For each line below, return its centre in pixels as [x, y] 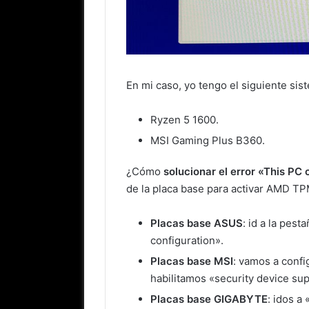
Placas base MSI [192, 261]
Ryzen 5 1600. [185, 120]
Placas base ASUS [197, 223]
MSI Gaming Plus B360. [208, 141]
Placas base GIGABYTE [209, 299]
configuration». [187, 241]
